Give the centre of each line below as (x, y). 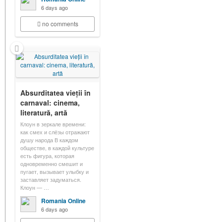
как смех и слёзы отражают (55, 132)
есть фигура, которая (47, 156)
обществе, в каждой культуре (57, 148)
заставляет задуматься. (51, 179)
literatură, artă (44, 112)
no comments (60, 24)
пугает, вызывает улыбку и (55, 171)
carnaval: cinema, (50, 103)
